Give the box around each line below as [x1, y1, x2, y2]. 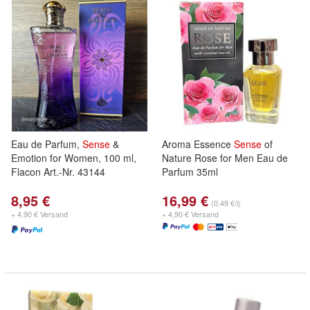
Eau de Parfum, [11, 137, 82, 151]
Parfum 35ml [162, 165, 218, 179]
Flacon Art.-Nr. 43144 [11, 165, 105, 179]
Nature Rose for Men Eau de [162, 151, 288, 165]
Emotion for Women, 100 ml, [11, 151, 136, 165]
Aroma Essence [162, 137, 234, 151]
